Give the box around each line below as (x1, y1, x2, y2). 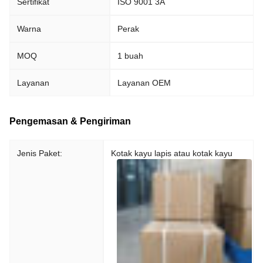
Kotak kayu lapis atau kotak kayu (111, 149, 232, 158)
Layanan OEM (117, 78, 171, 87)
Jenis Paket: (17, 149, 62, 158)
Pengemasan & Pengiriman (9, 116, 131, 126)
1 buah (117, 51, 143, 60)
